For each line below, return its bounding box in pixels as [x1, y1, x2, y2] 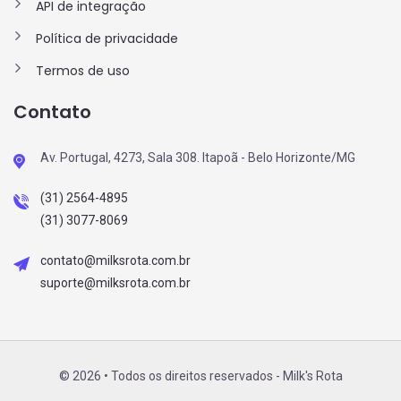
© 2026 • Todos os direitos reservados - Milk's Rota [58, 368, 343, 383]
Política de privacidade [36, 29, 178, 47]
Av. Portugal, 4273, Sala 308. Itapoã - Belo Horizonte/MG [40, 149, 355, 165]
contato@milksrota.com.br [40, 252, 191, 268]
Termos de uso [36, 61, 130, 80]
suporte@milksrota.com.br [40, 275, 191, 290]
